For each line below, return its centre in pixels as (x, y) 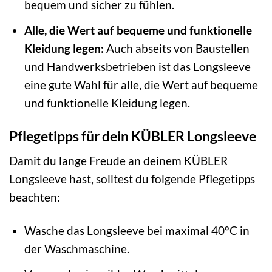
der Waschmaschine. (76, 249)
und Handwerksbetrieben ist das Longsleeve (137, 66)
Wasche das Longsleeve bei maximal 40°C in (137, 231)
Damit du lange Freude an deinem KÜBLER (118, 161)
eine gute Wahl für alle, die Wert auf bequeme (141, 84)
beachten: (35, 197)
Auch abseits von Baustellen (176, 48)
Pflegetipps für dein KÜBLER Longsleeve (133, 136)
